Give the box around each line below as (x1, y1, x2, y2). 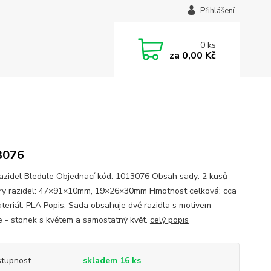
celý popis (149, 214, 189, 226)
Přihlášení (200, 5, 235, 16)
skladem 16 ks (82, 255, 141, 266)
